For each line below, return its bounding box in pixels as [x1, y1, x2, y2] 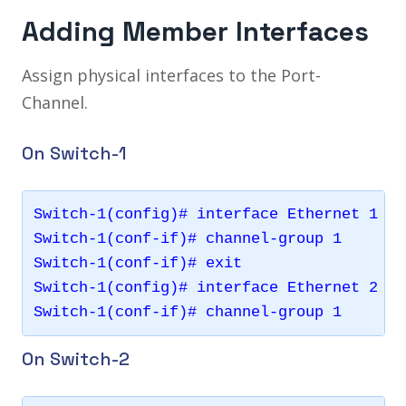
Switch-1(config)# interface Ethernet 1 [33, 206, 378, 224]
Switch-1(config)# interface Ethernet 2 [33, 279, 378, 297]
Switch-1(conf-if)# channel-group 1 [33, 230, 342, 248]
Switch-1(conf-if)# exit [33, 255, 242, 273]
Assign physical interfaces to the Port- [21, 64, 321, 87]
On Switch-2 [21, 347, 130, 372]
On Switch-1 [21, 141, 127, 166]
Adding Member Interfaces [21, 14, 369, 50]
